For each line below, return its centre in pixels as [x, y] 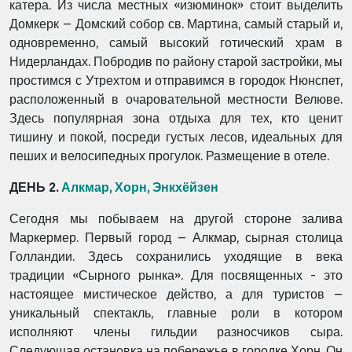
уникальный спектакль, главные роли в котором [176, 313]
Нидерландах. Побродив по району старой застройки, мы [176, 62]
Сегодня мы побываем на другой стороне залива [176, 219]
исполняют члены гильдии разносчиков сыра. [176, 332]
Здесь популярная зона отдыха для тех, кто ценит [176, 118]
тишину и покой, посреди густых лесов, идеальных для [176, 137]
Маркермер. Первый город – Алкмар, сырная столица [176, 238]
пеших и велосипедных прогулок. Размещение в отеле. [169, 156]
